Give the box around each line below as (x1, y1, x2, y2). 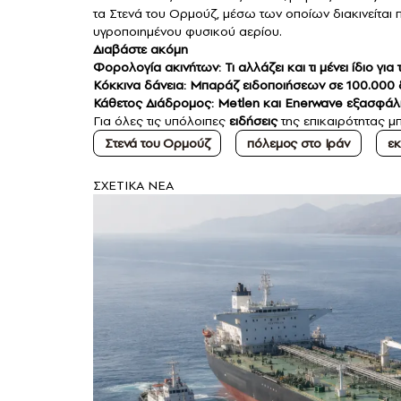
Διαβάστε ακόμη (93, 40, 192, 59)
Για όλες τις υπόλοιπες (93, 112, 226, 131)
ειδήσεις (229, 112, 277, 131)
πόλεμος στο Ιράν (247, 134, 350, 153)
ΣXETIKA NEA (93, 176, 174, 195)
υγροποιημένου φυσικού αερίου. (93, 22, 282, 41)
